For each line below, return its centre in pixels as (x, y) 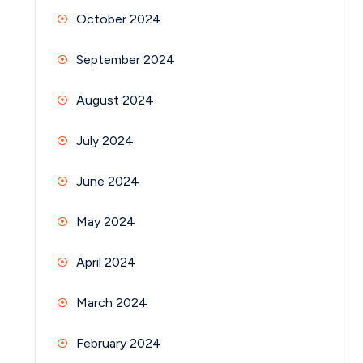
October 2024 (119, 19)
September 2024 (126, 60)
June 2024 (108, 181)
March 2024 (112, 303)
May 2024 (106, 222)
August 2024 (115, 100)
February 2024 (119, 344)
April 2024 (106, 263)
